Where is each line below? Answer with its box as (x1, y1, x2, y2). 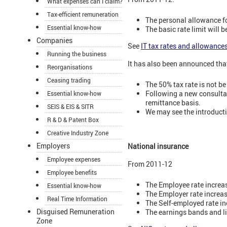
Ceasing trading (47, 76, 91, 85)
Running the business (47, 50, 106, 58)
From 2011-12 (128, 159, 172, 169)
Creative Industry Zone (47, 129, 108, 137)
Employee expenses (47, 155, 100, 164)
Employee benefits (47, 168, 97, 177)
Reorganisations (47, 63, 92, 71)
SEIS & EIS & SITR (47, 102, 94, 111)
